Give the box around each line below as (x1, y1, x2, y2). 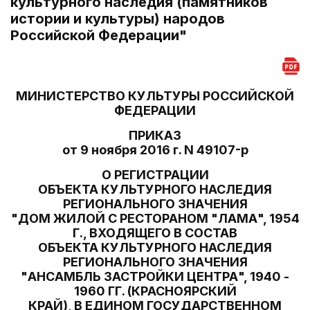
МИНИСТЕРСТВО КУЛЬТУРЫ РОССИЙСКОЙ (16, 89, 294, 103)
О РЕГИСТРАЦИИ (101, 167, 209, 182)
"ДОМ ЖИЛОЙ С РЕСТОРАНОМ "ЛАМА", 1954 (10, 211, 300, 226)
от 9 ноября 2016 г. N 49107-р (62, 143, 248, 157)
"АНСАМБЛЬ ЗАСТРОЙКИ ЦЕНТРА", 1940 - (21, 269, 289, 284)
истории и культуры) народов (10, 10, 225, 27)
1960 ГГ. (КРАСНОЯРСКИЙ (73, 284, 237, 298)
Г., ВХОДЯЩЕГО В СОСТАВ (73, 226, 237, 240)
